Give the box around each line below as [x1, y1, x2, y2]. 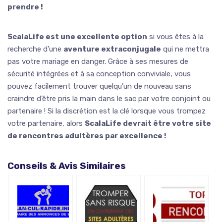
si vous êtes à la [147, 32, 204, 41]
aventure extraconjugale [63, 44, 161, 54]
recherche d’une [7, 44, 63, 54]
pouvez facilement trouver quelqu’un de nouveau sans [7, 81, 191, 91]
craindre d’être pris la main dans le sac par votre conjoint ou [7, 94, 211, 103]
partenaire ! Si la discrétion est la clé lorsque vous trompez [7, 106, 206, 115]
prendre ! [7, 2, 43, 11]
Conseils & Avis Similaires [7, 160, 126, 171]
